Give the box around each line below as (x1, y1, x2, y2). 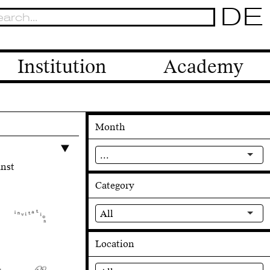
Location (95, 237, 134, 251)
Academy (163, 54, 243, 78)
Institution (17, 54, 107, 78)
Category (95, 178, 134, 192)
